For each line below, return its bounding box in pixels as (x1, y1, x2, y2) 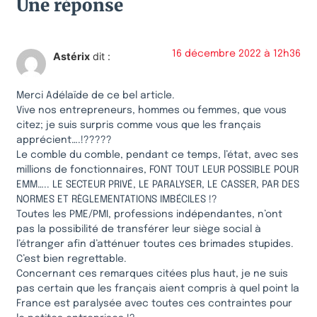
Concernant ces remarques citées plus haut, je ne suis (16, 268, 288, 279)
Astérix (53, 50, 90, 62)
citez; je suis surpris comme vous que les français (16, 120, 261, 130)
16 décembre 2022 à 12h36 (172, 48, 301, 59)
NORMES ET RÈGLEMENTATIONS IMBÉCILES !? (16, 194, 217, 204)
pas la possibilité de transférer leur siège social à (16, 224, 261, 234)
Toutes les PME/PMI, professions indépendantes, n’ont (16, 209, 282, 219)
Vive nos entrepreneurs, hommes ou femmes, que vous (16, 105, 287, 115)
